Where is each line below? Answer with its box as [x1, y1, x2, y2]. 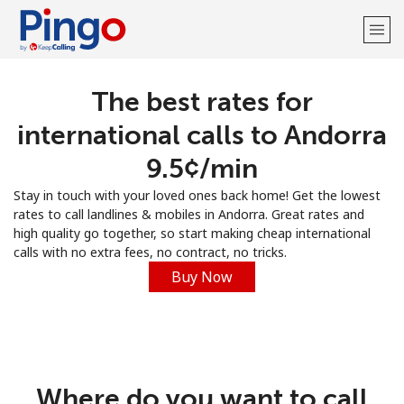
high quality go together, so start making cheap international [14, 225, 371, 242]
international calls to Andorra [17, 119, 387, 151]
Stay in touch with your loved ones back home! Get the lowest [14, 187, 381, 204]
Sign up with [166, 188, 238, 206]
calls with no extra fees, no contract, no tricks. [14, 243, 287, 261]
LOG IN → [248, 142, 310, 160]
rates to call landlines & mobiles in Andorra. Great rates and [14, 206, 364, 223]
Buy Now [171, 267, 233, 287]
